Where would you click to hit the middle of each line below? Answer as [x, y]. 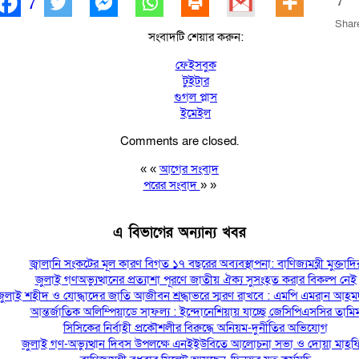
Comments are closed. [179, 141]
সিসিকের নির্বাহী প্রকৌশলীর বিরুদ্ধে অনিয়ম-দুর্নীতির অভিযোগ [196, 328]
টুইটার [196, 81]
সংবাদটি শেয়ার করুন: [196, 37]
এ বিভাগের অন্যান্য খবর [179, 232]
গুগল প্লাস [196, 97]
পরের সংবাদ [171, 186]
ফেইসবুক [196, 65]
